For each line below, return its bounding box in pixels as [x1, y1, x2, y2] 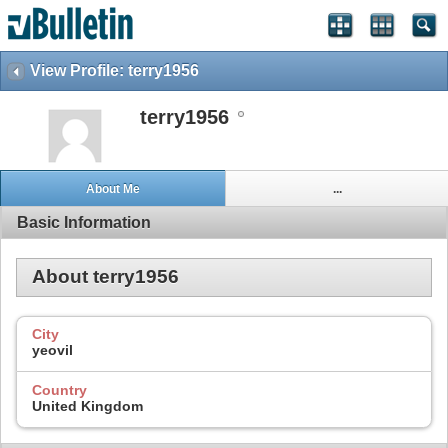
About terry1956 [32, 266, 179, 288]
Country [32, 381, 87, 398]
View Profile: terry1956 [30, 62, 199, 79]
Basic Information [17, 213, 151, 231]
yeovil [32, 342, 73, 359]
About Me [85, 181, 140, 196]
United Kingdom [32, 397, 143, 414]
